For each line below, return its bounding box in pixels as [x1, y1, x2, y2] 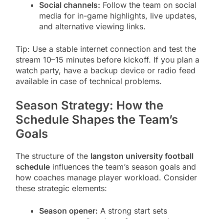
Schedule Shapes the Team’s [16, 112, 178, 127]
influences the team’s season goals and [50, 162, 196, 172]
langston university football [90, 151, 194, 161]
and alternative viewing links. [39, 22, 146, 32]
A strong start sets [98, 206, 167, 216]
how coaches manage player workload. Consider [16, 173, 197, 183]
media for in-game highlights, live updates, [39, 11, 197, 21]
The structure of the [16, 151, 90, 161]
